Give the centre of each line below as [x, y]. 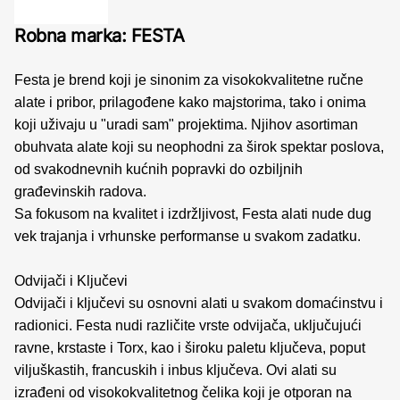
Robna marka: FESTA [99, 35]
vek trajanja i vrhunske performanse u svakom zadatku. [187, 236]
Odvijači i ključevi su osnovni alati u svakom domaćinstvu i [199, 303]
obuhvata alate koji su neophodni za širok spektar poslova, [199, 146]
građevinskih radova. [82, 191]
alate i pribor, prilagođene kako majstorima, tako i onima [190, 102]
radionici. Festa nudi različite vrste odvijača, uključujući [188, 325]
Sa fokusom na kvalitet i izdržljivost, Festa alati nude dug [193, 213]
